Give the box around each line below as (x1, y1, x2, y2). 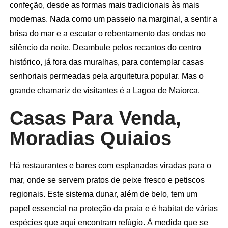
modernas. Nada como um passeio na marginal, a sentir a (9, 14, 217, 23)
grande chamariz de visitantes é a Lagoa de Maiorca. (9, 85, 200, 95)
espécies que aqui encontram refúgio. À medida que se (9, 218, 208, 227)
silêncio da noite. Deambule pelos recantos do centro (9, 43, 201, 52)
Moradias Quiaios (9, 127, 172, 149)
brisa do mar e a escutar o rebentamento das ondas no (9, 28, 206, 38)
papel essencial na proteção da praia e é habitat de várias (9, 204, 218, 213)
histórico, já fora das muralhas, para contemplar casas (9, 57, 204, 66)
